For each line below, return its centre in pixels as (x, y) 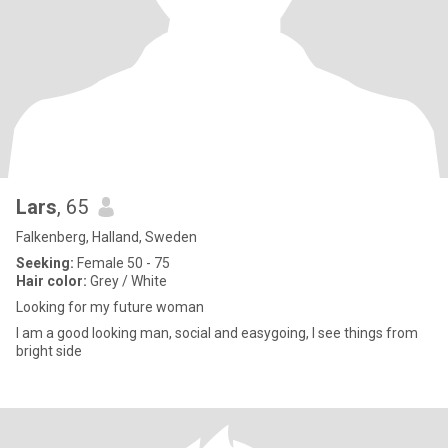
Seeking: (45, 263)
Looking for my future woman (110, 307)
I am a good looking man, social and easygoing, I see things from (164, 333)
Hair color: (51, 281)
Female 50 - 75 (122, 263)
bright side (49, 351)
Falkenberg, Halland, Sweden (106, 237)
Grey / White (127, 281)
